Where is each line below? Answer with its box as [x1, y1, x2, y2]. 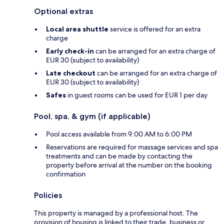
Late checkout [46, 68, 95, 78]
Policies [34, 190, 62, 200]
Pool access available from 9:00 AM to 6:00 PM [46, 129, 192, 139]
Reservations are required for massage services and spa [46, 142, 218, 152]
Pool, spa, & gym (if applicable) [34, 111, 150, 121]
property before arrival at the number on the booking [46, 160, 212, 170]
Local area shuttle [46, 24, 108, 34]
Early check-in [46, 46, 94, 56]
